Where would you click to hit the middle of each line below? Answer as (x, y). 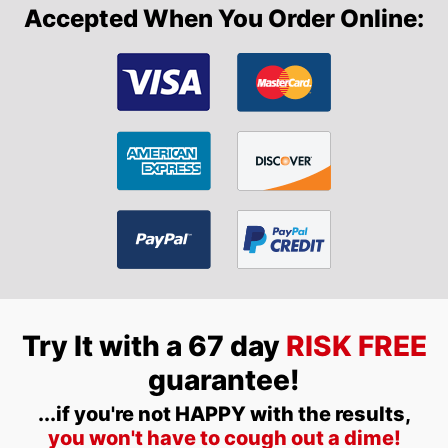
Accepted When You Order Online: (224, 18)
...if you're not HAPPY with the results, (224, 413)
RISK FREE (356, 345)
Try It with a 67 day (153, 345)
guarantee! (224, 379)
